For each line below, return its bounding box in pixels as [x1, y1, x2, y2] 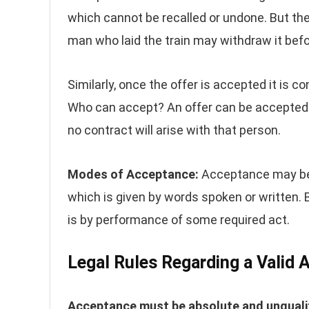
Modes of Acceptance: [68, 167, 199, 181]
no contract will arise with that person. [68, 123, 281, 137]
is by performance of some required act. [68, 212, 290, 227]
